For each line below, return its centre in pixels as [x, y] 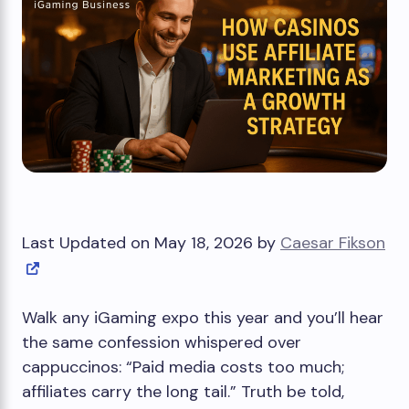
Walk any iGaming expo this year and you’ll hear [203, 318]
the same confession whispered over [162, 342]
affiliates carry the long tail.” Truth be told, [183, 392]
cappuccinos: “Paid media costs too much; [183, 367]
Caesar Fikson [333, 243]
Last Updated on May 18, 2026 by [151, 243]
